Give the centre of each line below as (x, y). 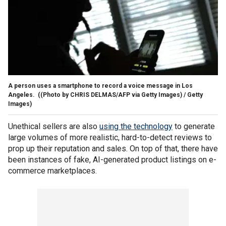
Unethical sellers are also (54, 126)
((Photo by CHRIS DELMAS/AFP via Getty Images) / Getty (120, 95)
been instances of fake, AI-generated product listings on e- (112, 159)
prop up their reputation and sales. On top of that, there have (113, 148)
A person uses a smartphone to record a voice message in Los (100, 86)
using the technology (136, 126)
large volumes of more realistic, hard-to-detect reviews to (110, 137)
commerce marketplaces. (53, 171)
